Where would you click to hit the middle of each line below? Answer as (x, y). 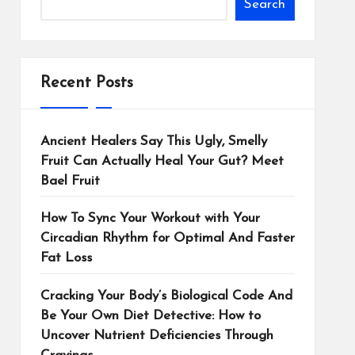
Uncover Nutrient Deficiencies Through (157, 335)
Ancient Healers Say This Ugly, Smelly (153, 141)
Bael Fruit (70, 181)
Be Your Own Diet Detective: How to (150, 315)
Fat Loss (66, 258)
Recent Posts (86, 83)
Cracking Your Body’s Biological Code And (166, 296)
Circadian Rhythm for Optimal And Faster (167, 239)
